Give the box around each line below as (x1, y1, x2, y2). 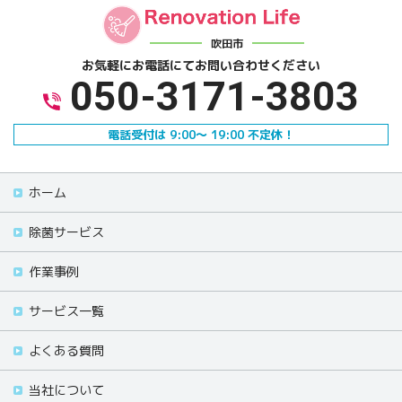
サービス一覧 (29, 302, 104, 319)
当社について (29, 381, 104, 398)
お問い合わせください (195, 57, 320, 74)
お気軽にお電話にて (82, 57, 195, 74)
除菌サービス (29, 223, 104, 240)
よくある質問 (29, 342, 104, 359)
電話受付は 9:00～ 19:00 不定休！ (108, 127, 294, 143)
